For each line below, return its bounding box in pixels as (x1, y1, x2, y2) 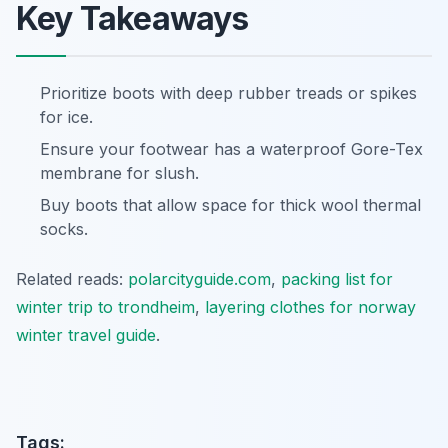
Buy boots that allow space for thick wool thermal (40, 195, 421, 215)
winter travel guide (16, 325, 156, 345)
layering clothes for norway (205, 297, 416, 317)
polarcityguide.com (128, 269, 271, 289)
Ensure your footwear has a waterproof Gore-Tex (40, 139, 423, 159)
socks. (40, 219, 88, 239)
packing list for (281, 269, 393, 289)
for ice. (40, 107, 93, 127)
